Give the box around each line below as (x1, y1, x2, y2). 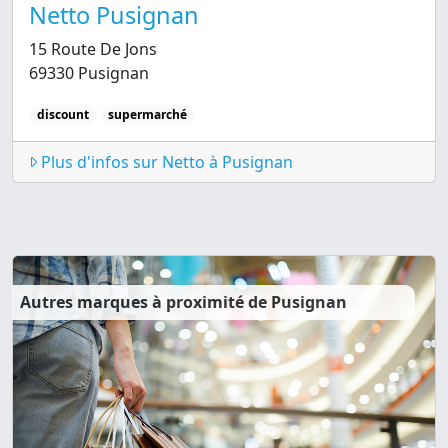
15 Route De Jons (29, 37, 157, 60)
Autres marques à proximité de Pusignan (20, 291, 347, 314)
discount (36, 105, 89, 123)
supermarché (108, 105, 188, 123)
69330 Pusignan (29, 61, 149, 84)
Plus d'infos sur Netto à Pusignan (37, 151, 293, 174)
